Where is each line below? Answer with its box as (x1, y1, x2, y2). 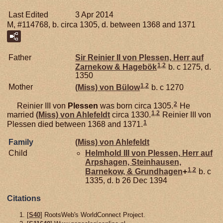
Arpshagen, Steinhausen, (85, 158, 181, 167)
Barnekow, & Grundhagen (85, 167, 183, 176)
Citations (7, 194, 41, 203)
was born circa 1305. (98, 101, 173, 110)
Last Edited (8, 10, 48, 19)
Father (8, 53, 31, 62)
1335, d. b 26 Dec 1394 (85, 176, 167, 185)
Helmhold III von (85, 149, 148, 158)
